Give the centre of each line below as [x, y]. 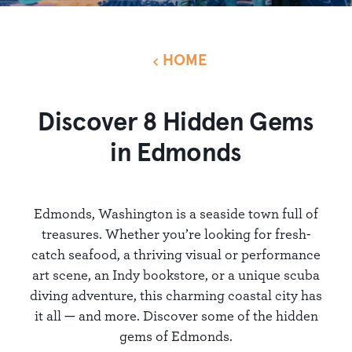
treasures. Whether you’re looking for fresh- [176, 234]
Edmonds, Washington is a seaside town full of [176, 213]
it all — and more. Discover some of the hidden [176, 315]
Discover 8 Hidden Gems [176, 123]
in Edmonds [176, 154]
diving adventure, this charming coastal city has [176, 295]
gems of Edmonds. [176, 336]
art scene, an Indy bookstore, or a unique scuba [176, 275]
